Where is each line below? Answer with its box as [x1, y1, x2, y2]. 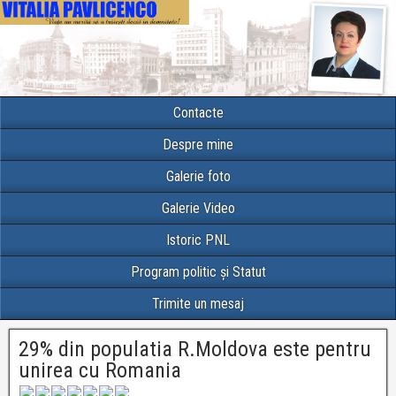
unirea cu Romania [19, 358, 181, 384]
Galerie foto [165, 168, 231, 186]
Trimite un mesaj [152, 295, 244, 313]
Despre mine [163, 136, 233, 154]
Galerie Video [161, 200, 235, 217]
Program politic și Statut [130, 263, 266, 281]
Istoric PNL [166, 232, 230, 249]
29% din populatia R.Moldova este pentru [19, 337, 371, 362]
